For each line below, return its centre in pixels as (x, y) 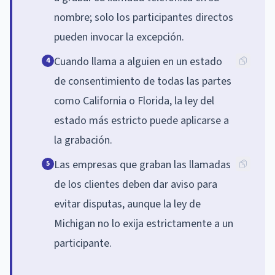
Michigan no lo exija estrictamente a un (144, 223)
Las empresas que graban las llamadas (142, 165)
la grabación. (83, 140)
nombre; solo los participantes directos (144, 17)
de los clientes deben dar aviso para (136, 184)
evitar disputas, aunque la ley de (127, 204)
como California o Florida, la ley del (134, 101)
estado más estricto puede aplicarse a (141, 120)
